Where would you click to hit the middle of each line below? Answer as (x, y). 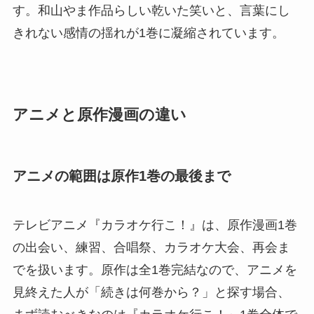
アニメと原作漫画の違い (99, 115)
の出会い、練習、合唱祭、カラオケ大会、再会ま (151, 247)
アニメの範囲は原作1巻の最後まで (121, 176)
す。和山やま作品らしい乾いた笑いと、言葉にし (151, 11)
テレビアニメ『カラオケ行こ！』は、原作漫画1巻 (155, 225)
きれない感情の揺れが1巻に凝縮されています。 (148, 33)
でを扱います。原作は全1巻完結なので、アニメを (155, 269)
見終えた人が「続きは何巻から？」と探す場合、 (151, 292)
